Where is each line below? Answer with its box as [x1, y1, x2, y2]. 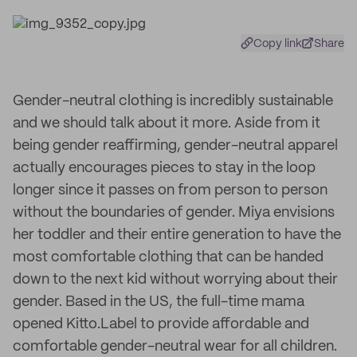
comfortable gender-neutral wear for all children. [13, 339, 337, 354]
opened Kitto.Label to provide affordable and [13, 317, 309, 331]
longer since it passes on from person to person [13, 183, 328, 198]
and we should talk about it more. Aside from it [13, 116, 320, 131]
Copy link [253, 38, 302, 49]
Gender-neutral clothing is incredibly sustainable [13, 94, 333, 108]
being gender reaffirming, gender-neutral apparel [13, 139, 338, 153]
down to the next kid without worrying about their [13, 273, 338, 287]
